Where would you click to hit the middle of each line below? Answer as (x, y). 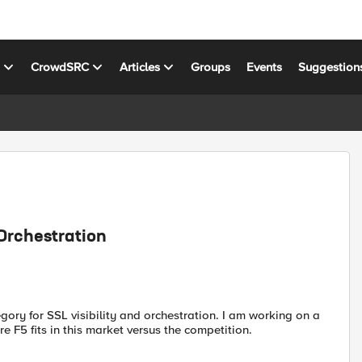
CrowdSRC (60, 67)
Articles (140, 67)
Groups (211, 67)
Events (265, 67)
